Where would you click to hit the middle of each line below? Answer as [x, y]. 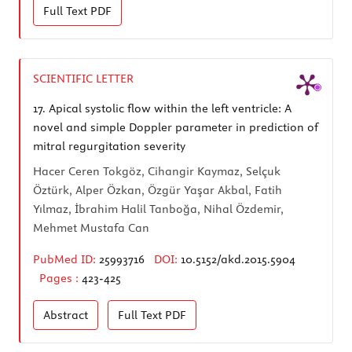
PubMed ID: [64, 259]
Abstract [66, 315]
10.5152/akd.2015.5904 [238, 259]
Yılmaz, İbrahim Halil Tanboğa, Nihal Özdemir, [158, 209]
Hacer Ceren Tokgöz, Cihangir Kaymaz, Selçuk [157, 171]
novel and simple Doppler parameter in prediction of [176, 127]
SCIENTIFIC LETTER [83, 78]
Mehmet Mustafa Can [91, 227]
